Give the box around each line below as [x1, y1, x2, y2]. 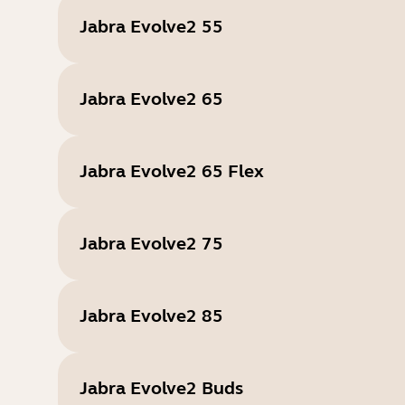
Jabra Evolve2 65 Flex [80, 160, 264, 183]
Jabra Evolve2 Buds [80, 377, 243, 400]
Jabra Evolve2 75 [80, 232, 223, 255]
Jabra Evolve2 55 [80, 15, 223, 38]
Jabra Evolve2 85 [80, 305, 223, 327]
